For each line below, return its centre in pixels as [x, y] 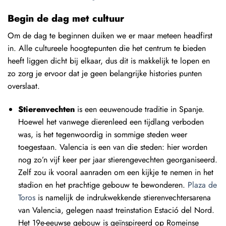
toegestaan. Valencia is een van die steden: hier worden [112, 147]
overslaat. [24, 86]
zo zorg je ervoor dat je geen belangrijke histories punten [105, 73]
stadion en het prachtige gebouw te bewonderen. [103, 185]
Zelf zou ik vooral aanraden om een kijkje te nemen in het [116, 172]
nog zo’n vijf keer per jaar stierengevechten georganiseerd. [118, 159]
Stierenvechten [46, 109]
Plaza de [202, 185]
